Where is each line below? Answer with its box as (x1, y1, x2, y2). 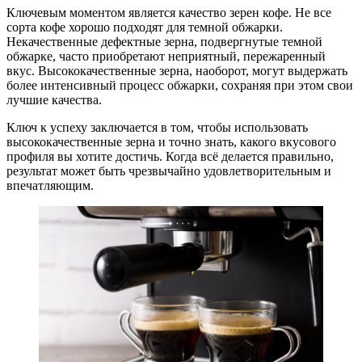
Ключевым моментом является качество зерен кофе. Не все (6, 5, 331, 19)
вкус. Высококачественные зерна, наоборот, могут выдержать (6, 63, 347, 78)
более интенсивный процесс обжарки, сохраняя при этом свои (6, 78, 353, 92)
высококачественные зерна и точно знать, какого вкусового (6, 134, 336, 149)
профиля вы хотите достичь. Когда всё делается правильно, (6, 149, 334, 163)
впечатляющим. (6, 178, 94, 192)
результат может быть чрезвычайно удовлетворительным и (6, 163, 331, 178)
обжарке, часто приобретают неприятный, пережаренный (6, 48, 326, 63)
